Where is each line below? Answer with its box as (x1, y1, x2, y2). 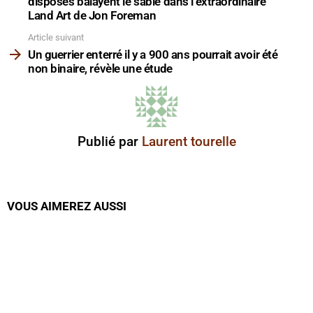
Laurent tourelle (141, 133, 236, 150)
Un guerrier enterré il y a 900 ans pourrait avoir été (28, 48, 278, 62)
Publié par (77, 133, 142, 150)
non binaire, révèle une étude (28, 61, 173, 76)
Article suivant (28, 31, 84, 43)
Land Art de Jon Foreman (28, 8, 156, 22)
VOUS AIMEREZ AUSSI (7, 199, 126, 214)
